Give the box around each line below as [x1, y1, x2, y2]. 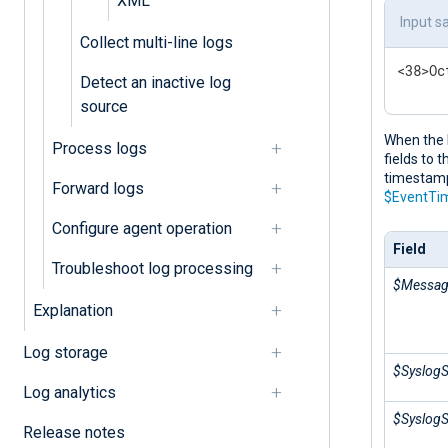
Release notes [22, 422, 125, 442]
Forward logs [51, 178, 144, 198]
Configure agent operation [51, 218, 232, 238]
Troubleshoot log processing [51, 258, 253, 278]
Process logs [51, 138, 147, 158]
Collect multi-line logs [79, 32, 233, 52]
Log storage [22, 342, 108, 362]
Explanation [32, 300, 113, 320]
